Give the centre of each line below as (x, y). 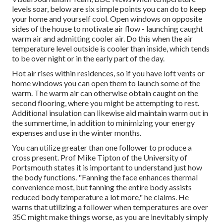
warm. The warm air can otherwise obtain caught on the (105, 93)
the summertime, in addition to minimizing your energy (103, 123)
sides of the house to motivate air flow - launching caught (108, 29)
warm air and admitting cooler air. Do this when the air (102, 39)
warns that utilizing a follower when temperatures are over (110, 207)
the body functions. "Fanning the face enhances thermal (105, 177)
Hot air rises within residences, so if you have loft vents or (108, 73)
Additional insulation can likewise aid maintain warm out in (110, 113)
